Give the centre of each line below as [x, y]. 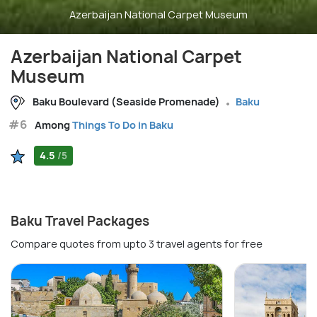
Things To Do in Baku [123, 125]
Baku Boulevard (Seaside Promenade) [126, 102]
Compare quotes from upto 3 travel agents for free [137, 244]
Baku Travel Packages [80, 221]
